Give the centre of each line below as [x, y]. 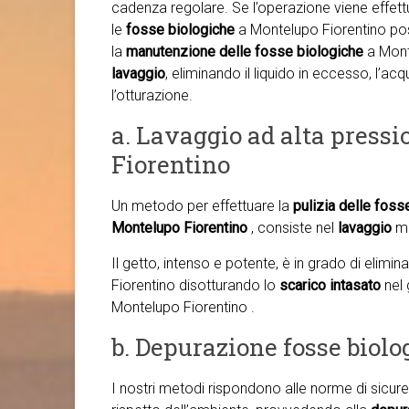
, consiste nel [294, 228]
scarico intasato [330, 285]
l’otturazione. [152, 95]
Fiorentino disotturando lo [195, 285]
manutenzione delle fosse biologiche [245, 52]
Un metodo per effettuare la [202, 206]
